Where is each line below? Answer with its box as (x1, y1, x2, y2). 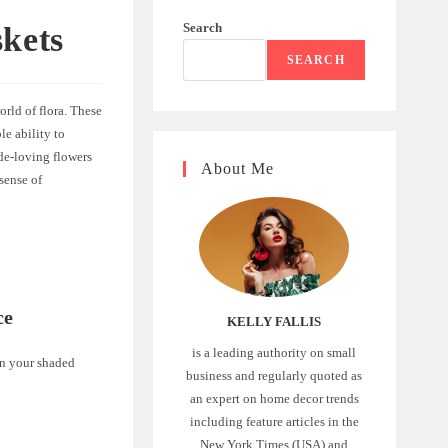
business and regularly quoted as (186, 367, 363, 383)
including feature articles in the (189, 413, 359, 429)
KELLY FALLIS (227, 313, 322, 329)
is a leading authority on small (192, 344, 357, 360)
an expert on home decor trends (189, 390, 359, 406)
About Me (200, 160, 274, 177)
